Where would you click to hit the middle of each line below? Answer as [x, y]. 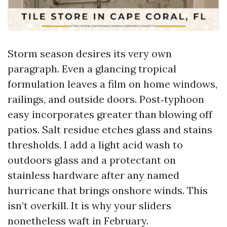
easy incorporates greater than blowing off [110, 114]
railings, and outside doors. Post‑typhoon [106, 99]
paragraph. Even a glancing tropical [92, 69]
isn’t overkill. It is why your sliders [89, 205]
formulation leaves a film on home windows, [112, 84]
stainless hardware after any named [93, 175]
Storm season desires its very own [90, 53]
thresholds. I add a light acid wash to [95, 145]
